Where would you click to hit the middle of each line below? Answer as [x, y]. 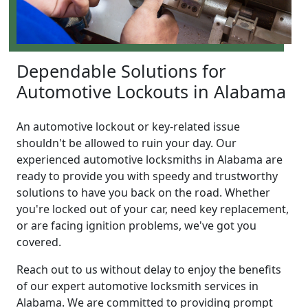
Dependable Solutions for [121, 71]
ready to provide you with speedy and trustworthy [147, 176]
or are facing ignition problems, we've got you [136, 226]
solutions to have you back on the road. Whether [143, 193]
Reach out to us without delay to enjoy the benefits [149, 270]
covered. [39, 242]
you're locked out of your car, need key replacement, [153, 209]
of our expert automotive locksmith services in [137, 286]
